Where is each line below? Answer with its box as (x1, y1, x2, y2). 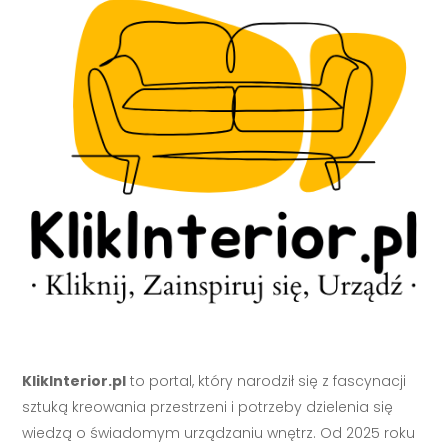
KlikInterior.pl (22, 371, 127, 392)
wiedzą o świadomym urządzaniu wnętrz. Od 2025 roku (22, 423, 416, 444)
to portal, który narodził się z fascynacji (126, 371, 407, 392)
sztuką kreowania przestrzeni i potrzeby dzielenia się (22, 397, 394, 418)
